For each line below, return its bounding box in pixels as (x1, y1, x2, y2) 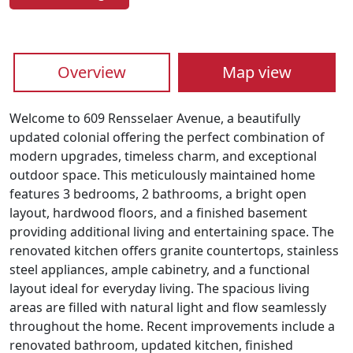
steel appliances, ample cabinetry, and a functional (9, 261, 310, 279)
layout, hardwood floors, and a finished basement (9, 204, 307, 222)
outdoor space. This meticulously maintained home (9, 166, 315, 184)
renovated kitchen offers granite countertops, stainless (9, 242, 339, 260)
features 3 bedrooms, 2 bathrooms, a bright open (9, 185, 307, 203)
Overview (58, 61, 127, 84)
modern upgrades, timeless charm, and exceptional (9, 147, 317, 165)
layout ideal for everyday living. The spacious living (9, 280, 310, 298)
